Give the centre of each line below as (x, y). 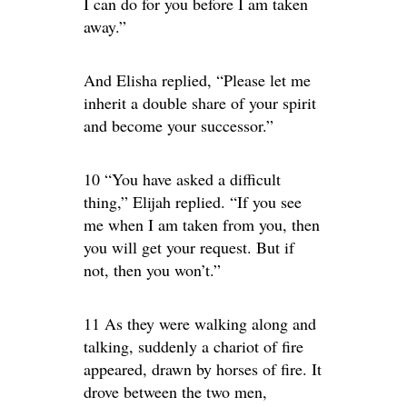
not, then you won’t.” (152, 270)
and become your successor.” (179, 125)
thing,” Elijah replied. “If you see (193, 202)
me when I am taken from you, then (202, 224)
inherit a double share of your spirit (200, 103)
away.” (105, 26)
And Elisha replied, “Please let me (197, 80)
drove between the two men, (175, 392)
